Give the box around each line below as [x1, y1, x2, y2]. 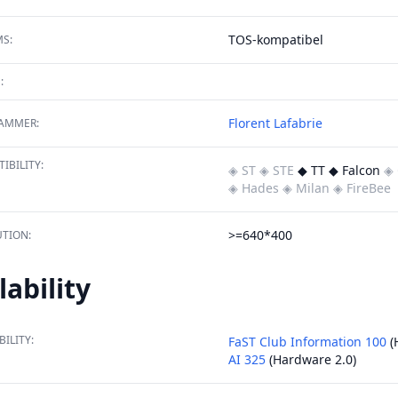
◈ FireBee [333, 179, 391, 196]
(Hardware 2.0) [266, 351, 356, 368]
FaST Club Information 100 [228, 333, 386, 350]
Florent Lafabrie [228, 115, 322, 131]
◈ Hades [228, 179, 279, 196]
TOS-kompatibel [228, 31, 323, 48]
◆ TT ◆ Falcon [294, 162, 384, 179]
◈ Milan [283, 179, 330, 196]
